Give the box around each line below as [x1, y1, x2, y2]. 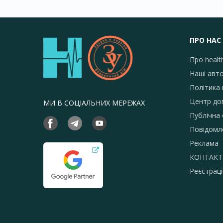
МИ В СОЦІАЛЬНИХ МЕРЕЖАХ [43, 98, 145, 108]
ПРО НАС [189, 35, 221, 45]
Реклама [189, 138, 219, 148]
